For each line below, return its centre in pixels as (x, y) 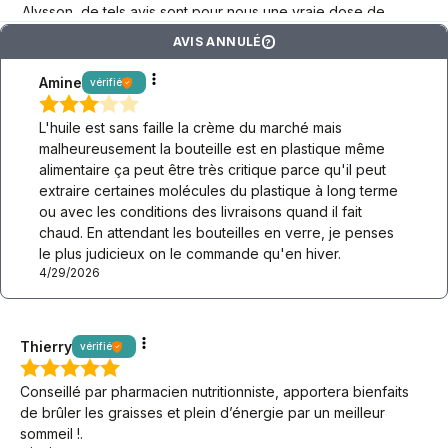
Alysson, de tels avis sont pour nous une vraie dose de (203, 12)
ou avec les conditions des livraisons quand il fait (201, 212)
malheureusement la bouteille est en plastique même (212, 149)
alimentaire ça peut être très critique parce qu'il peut (213, 170)
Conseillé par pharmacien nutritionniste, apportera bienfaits (214, 392)
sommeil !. (51, 434)
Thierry (46, 347)
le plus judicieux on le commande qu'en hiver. (190, 254)
